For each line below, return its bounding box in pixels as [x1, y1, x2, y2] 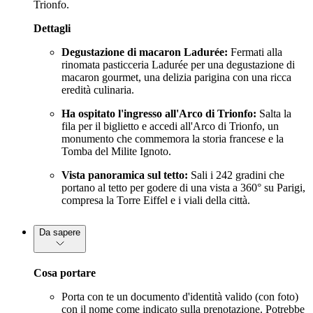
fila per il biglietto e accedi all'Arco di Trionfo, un [61, 119, 279, 132]
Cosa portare [34, 266, 96, 279]
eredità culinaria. [61, 83, 134, 96]
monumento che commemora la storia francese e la [61, 132, 284, 145]
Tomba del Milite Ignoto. [61, 145, 171, 157]
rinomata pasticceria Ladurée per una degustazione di [61, 58, 295, 71]
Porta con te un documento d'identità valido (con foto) [61, 290, 298, 303]
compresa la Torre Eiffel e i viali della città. [61, 194, 250, 206]
